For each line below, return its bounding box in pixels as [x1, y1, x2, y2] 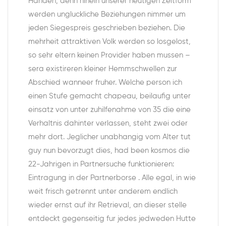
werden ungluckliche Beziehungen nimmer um [28, 11, 186, 19]
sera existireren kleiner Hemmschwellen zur [28, 65, 177, 73]
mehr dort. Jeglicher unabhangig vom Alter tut [28, 133, 191, 141]
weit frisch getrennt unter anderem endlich [28, 188, 178, 196]
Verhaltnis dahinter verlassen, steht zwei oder [28, 120, 188, 128]
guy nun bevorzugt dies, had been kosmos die [28, 147, 190, 155]
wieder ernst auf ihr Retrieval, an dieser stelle [28, 201, 187, 209]
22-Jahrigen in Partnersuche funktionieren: [28, 160, 174, 168]
